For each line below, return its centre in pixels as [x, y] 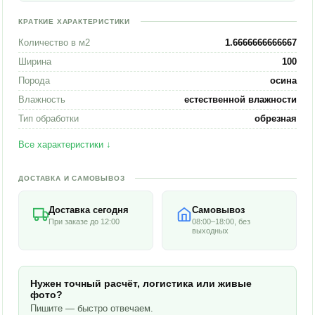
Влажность [42, 99]
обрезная [275, 118]
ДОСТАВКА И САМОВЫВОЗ [72, 178]
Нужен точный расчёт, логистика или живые [141, 283]
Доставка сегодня [89, 210]
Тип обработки [49, 118]
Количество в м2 [54, 43]
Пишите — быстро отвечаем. [92, 308]
